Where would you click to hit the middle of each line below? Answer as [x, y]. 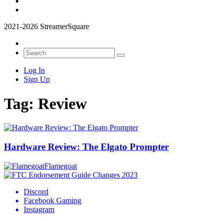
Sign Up [37, 79]
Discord [36, 191]
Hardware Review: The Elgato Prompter [86, 147]
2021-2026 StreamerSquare [47, 27]
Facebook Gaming [53, 200]
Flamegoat [61, 166]
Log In [34, 71]
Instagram [39, 209]
